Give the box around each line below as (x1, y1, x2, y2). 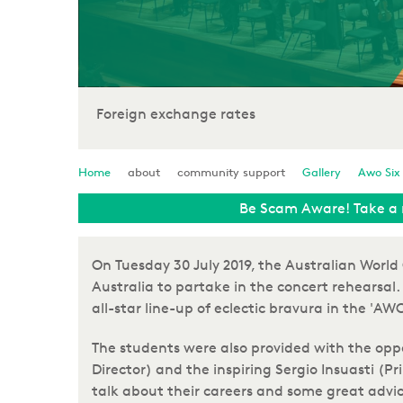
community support (177, 165, 285, 179)
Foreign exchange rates (95, 105, 255, 122)
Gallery (302, 165, 341, 179)
